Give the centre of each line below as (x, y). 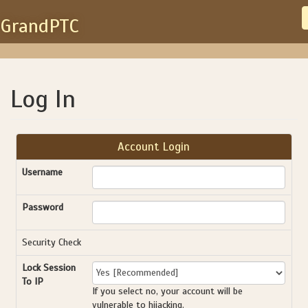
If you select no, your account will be (168, 291)
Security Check (52, 242)
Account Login (154, 147)
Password (43, 207)
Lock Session (49, 268)
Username (43, 172)
